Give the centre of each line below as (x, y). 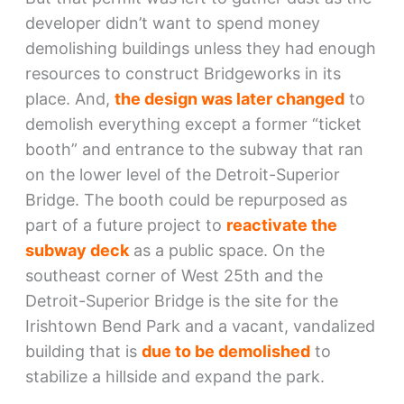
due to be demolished (225, 352)
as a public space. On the (226, 251)
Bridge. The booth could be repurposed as (186, 200)
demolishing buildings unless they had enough (200, 49)
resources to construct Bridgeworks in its (183, 74)
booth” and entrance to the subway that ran (194, 150)
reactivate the (281, 225)
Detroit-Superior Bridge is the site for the (181, 301)
